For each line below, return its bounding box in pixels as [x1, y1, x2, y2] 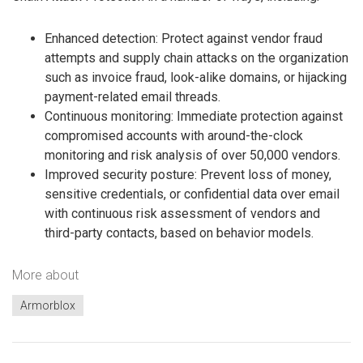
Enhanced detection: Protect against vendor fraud [45, 31, 322, 47]
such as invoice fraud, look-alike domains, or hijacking [45, 70, 347, 86]
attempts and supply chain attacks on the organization [45, 50, 348, 66]
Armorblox [20, 298, 75, 312]
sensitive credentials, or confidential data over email [45, 186, 340, 203]
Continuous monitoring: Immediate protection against [45, 109, 343, 125]
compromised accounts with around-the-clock [45, 128, 303, 144]
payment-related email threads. [45, 89, 220, 105]
